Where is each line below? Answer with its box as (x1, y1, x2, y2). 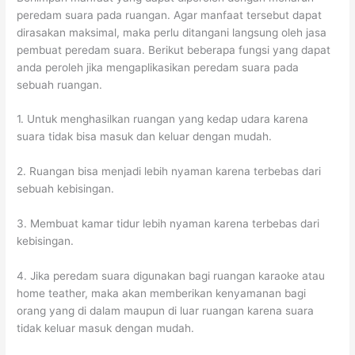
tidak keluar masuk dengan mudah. (17, 322, 195, 335)
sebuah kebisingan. (17, 182, 115, 196)
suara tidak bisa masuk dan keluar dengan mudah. (17, 130, 273, 143)
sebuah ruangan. (17, 78, 103, 91)
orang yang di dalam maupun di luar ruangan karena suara (17, 304, 315, 318)
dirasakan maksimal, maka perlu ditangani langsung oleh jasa (17, 25, 327, 39)
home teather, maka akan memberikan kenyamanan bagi (17, 287, 307, 300)
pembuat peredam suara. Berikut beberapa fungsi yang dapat (17, 43, 331, 56)
